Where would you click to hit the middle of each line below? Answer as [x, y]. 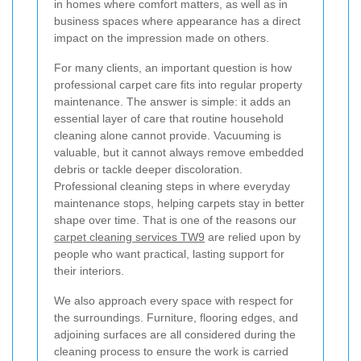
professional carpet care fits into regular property [178, 85]
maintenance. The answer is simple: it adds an [172, 102]
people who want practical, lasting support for [169, 254]
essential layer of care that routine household [169, 119]
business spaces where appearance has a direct [177, 21]
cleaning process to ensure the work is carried [171, 352]
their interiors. [89, 271]
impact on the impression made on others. [162, 38]
